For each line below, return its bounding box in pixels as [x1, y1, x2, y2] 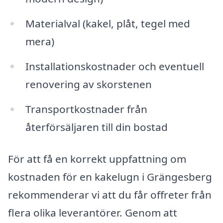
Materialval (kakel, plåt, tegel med [25, 16, 190, 31]
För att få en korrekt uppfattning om [8, 151, 186, 166]
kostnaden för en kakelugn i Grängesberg [8, 169, 212, 184]
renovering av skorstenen [25, 77, 152, 92]
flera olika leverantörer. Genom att [8, 205, 177, 220]
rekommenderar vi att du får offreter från [8, 187, 212, 202]
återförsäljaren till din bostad [25, 119, 168, 134]
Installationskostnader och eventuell [25, 59, 204, 74]
